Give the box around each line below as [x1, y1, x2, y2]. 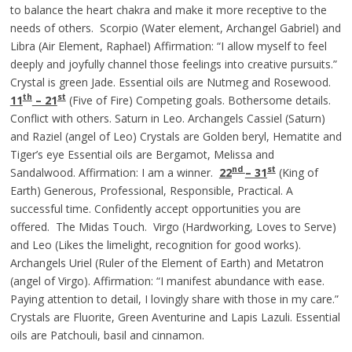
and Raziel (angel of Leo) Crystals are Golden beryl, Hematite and [9, 128, 342, 144]
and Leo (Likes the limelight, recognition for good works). [9, 236, 301, 252]
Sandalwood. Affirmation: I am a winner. [9, 164, 219, 180]
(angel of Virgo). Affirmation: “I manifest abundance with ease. [9, 273, 324, 288]
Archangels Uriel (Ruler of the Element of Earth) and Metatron [9, 255, 324, 270]
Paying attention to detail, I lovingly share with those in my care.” [9, 291, 339, 306]
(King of [275, 164, 318, 180]
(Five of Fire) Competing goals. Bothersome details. [65, 92, 331, 108]
